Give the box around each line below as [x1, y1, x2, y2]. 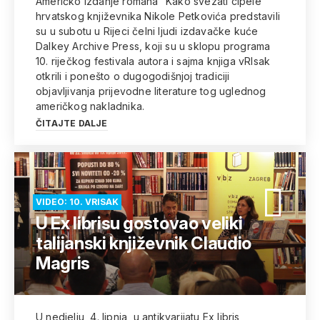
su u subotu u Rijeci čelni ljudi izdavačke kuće [36, 25, 259, 37]
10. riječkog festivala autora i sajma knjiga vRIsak [36, 55, 271, 67]
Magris [36, 253, 90, 274]
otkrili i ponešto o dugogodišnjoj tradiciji [36, 70, 230, 82]
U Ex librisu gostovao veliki [36, 213, 243, 234]
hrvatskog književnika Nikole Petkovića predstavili [36, 10, 280, 22]
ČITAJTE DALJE [36, 118, 108, 129]
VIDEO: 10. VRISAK [36, 196, 119, 207]
